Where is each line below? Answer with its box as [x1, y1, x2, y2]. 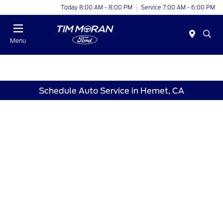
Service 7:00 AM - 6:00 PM [141, 3, 215, 11]
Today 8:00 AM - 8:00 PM [61, 3, 132, 11]
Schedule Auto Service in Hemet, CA [39, 86, 184, 96]
